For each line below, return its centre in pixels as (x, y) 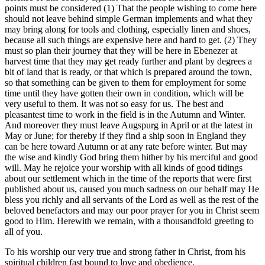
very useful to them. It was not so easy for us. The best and (114, 104)
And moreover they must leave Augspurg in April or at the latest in (129, 125)
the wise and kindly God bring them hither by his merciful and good (131, 157)
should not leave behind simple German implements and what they (129, 18)
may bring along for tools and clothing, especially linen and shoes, (128, 29)
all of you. (24, 231)
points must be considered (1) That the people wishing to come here (131, 8)
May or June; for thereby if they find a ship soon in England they (125, 135)
